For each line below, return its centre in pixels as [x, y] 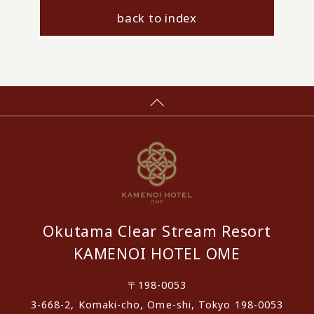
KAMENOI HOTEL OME [157, 254]
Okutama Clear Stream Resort [157, 231]
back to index [157, 18]
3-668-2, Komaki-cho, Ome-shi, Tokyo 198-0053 [157, 304]
